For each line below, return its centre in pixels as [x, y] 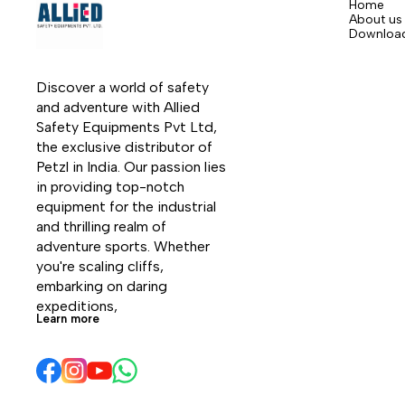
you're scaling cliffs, [102, 266]
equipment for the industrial [128, 206]
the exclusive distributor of [126, 146]
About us [376, 19]
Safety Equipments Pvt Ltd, [128, 127]
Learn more [68, 318]
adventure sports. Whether [125, 246]
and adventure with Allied [120, 107]
